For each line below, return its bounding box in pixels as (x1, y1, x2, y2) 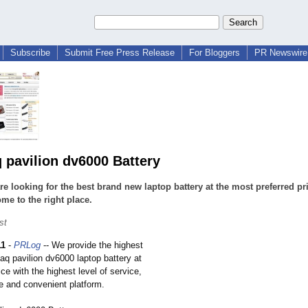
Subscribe (10, 47, 50, 58)
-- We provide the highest (41, 240, 143, 251)
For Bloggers (189, 47, 240, 58)
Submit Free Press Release (65, 47, 175, 58)
